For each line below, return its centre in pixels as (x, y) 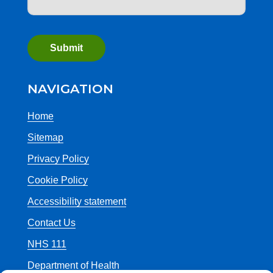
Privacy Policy (58, 159)
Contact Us (51, 223)
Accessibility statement (77, 202)
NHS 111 (47, 244)
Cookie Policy (58, 180)
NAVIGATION (70, 89)
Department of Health (73, 266)
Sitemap (45, 138)
